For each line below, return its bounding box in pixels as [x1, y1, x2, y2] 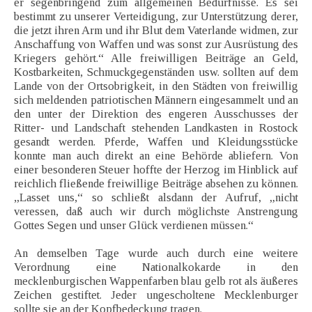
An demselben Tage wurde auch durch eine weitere [14, 247, 298, 260]
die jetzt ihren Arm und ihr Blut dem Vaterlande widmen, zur [14, 24, 298, 38]
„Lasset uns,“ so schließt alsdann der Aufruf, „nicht [14, 191, 298, 205]
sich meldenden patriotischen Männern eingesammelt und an [14, 93, 298, 107]
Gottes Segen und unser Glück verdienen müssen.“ [14, 219, 253, 233]
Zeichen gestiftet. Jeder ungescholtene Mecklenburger [14, 288, 298, 302]
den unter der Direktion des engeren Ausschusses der [14, 107, 298, 121]
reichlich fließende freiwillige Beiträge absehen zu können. [14, 177, 298, 191]
